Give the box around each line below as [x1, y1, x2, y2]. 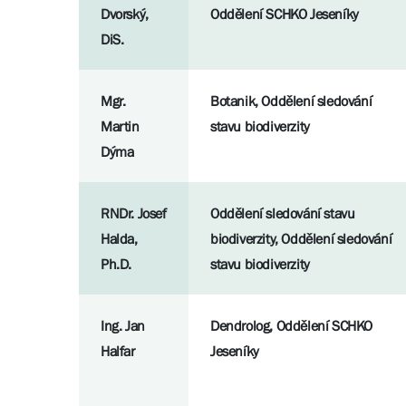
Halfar [101, 343, 135, 360]
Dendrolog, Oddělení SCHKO [210, 317, 373, 334]
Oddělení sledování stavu [210, 205, 355, 222]
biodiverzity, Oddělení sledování [210, 230, 392, 247]
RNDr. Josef [101, 205, 167, 222]
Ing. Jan [101, 317, 145, 334]
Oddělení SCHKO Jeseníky [210, 5, 359, 23]
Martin [101, 118, 140, 135]
